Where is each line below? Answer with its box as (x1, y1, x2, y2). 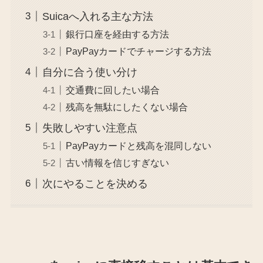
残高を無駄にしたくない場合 (65, 102, 188, 113)
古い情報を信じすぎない (65, 157, 169, 168)
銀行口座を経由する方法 (65, 28, 169, 39)
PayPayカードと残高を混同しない (65, 140, 211, 151)
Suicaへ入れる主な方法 (42, 10, 153, 22)
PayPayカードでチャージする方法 (65, 46, 211, 57)
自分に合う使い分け (42, 66, 137, 78)
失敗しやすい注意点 (42, 122, 137, 134)
